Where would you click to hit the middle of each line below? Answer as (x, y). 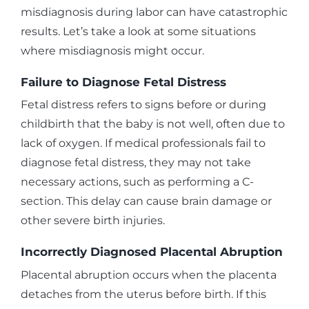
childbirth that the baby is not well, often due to (153, 124)
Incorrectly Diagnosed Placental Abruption (152, 252)
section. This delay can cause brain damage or (146, 201)
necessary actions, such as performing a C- (137, 182)
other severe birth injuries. (93, 221)
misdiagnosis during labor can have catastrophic (154, 12)
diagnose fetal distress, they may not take (136, 163)
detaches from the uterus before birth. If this (143, 294)
